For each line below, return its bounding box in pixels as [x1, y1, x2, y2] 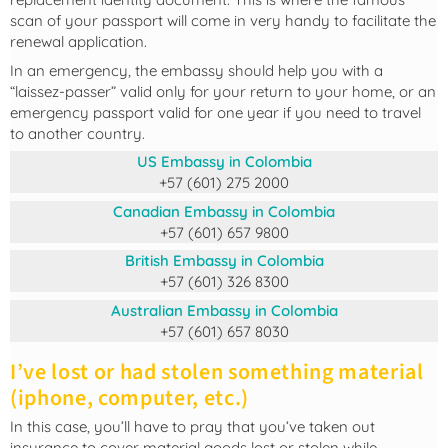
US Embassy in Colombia [136, 152, 312, 172]
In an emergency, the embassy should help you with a [10, 60, 383, 80]
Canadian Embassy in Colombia [113, 201, 335, 221]
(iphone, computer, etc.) [10, 382, 249, 415]
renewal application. [10, 32, 147, 52]
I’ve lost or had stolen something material [10, 356, 424, 389]
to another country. [10, 123, 145, 143]
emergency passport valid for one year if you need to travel [10, 102, 421, 122]
